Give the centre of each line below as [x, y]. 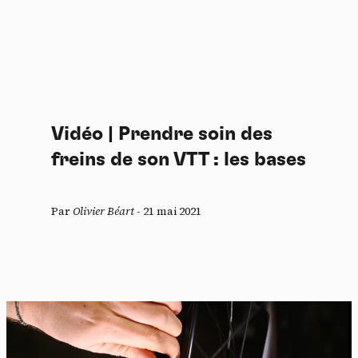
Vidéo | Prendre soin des [162, 134]
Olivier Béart [103, 211]
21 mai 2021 [172, 211]
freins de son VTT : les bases [179, 159]
